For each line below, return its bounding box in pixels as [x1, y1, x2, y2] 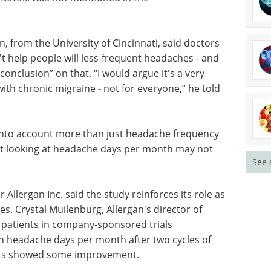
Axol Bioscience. [66, 24, 139, 36]
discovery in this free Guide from [66, 8, 215, 21]
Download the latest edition [66, 39, 193, 51]
